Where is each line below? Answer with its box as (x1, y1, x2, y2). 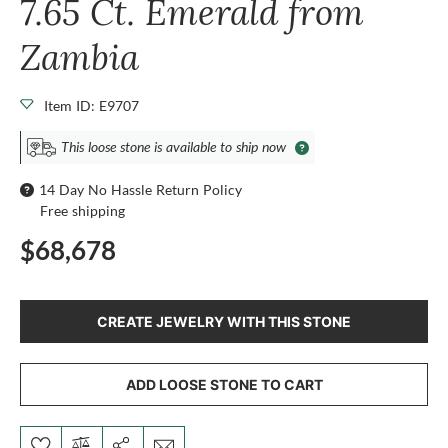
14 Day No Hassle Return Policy (39, 180, 242, 198)
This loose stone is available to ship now (61, 138, 286, 155)
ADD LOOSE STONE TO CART (125, 375, 323, 393)
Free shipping (40, 201, 125, 219)
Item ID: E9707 (44, 96, 139, 114)
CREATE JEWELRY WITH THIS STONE (97, 312, 351, 330)
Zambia (20, 33, 139, 80)
